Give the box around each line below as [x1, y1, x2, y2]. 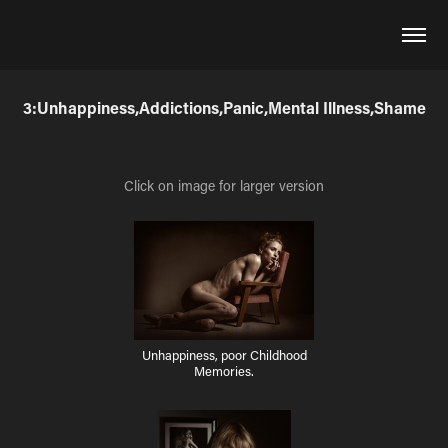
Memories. [194, 362, 254, 380]
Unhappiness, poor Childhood [141, 346, 307, 364]
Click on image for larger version [124, 176, 324, 195]
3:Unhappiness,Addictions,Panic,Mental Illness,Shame [22, 97, 426, 118]
